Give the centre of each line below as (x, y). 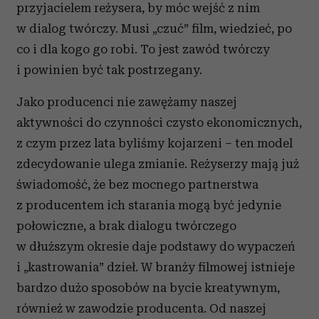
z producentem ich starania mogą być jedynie (149, 205)
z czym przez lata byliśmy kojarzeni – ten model (155, 143)
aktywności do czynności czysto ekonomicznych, (159, 122)
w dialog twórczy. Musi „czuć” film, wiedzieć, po (154, 28)
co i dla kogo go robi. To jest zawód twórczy (143, 49)
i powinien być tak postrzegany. (109, 70)
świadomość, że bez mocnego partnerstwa (137, 184)
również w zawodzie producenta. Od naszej (141, 308)
